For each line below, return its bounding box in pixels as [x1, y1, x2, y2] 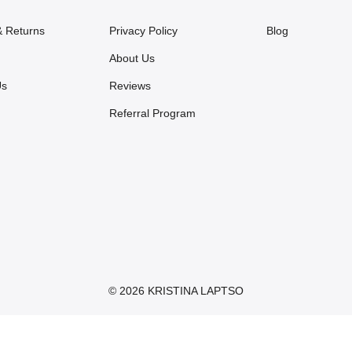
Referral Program [109, 107, 196, 120]
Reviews [109, 79, 151, 93]
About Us [109, 52, 155, 65]
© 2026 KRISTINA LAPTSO [108, 284, 244, 297]
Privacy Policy [109, 24, 178, 38]
